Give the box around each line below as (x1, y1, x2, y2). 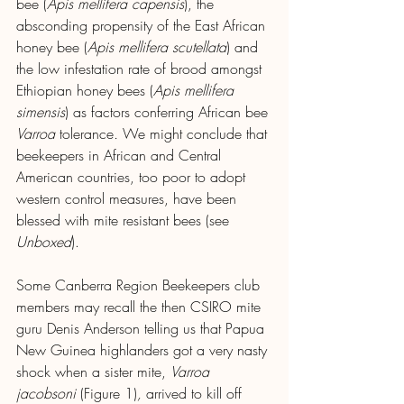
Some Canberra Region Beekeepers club (16, 275, 264, 296)
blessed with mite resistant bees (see (16, 210, 234, 231)
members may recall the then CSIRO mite (16, 297, 265, 317)
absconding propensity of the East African (16, 15, 270, 36)
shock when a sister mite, (16, 362, 170, 382)
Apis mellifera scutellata (87, 37, 226, 58)
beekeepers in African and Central (16, 145, 225, 166)
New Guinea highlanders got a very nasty (16, 340, 271, 361)
